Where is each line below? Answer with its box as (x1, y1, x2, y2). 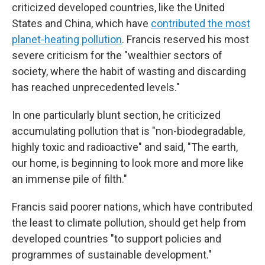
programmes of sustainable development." (12, 248, 212, 261)
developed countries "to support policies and (12, 232, 221, 245)
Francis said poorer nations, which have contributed (12, 201, 253, 213)
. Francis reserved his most (122, 33, 249, 46)
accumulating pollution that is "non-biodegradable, (12, 125, 245, 137)
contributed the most (151, 17, 250, 30)
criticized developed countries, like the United (12, 1, 225, 14)
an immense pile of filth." (12, 173, 127, 185)
